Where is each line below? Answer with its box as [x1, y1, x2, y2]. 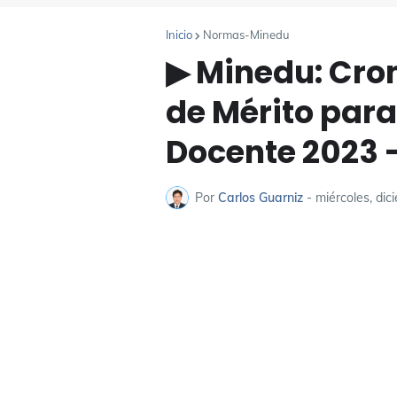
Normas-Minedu [203, 27, 290, 42]
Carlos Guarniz [218, 189, 303, 206]
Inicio [166, 27, 192, 42]
